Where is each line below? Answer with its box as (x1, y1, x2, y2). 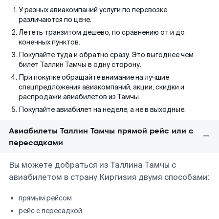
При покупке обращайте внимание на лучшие (19, 73, 169, 82)
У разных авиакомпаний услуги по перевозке (19, 5, 167, 14)
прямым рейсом (19, 194, 72, 202)
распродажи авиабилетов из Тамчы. (19, 92, 140, 101)
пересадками (9, 137, 63, 148)
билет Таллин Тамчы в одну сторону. (19, 60, 141, 69)
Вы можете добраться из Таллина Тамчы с (9, 160, 176, 170)
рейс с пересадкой (19, 206, 82, 215)
